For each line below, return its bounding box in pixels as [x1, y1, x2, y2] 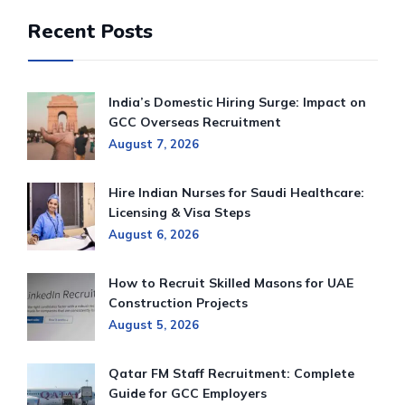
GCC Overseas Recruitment [108, 114, 281, 131]
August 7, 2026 [108, 137, 199, 152]
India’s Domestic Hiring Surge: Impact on [108, 94, 366, 111]
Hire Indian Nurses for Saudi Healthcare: [108, 184, 364, 202]
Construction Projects [108, 295, 248, 312]
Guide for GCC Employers [108, 385, 267, 402]
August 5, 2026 [108, 317, 199, 333]
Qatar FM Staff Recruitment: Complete [108, 365, 354, 382]
